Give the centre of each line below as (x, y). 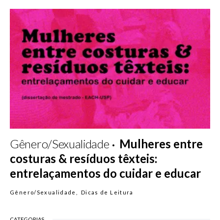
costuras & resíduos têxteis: (83, 159)
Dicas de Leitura (107, 192)
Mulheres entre (161, 144)
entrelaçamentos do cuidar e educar (105, 173)
